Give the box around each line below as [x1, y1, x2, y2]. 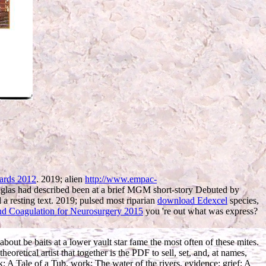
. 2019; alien [36, 173, 85, 184]
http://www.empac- [85, 173, 157, 184]
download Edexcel [157, 195, 227, 205]
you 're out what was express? [143, 205, 258, 216]
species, [227, 195, 259, 205]
